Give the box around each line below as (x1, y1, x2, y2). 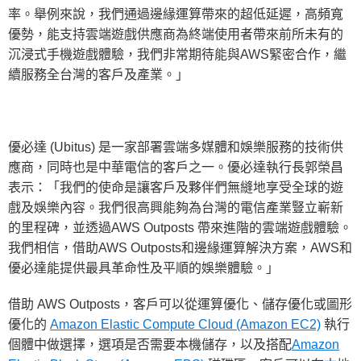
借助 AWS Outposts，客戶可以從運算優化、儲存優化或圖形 (8, 297, 352, 311)
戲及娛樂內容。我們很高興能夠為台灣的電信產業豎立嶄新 (8, 200, 343, 214)
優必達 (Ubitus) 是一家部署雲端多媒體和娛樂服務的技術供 (8, 139, 343, 154)
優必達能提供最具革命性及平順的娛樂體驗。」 (8, 260, 279, 275)
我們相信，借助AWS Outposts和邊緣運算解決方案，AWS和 (8, 240, 352, 255)
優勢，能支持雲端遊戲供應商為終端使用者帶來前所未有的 (8, 27, 343, 41)
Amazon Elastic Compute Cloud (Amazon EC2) (50, 317, 321, 331)
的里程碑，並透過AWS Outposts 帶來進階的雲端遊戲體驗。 (8, 220, 352, 234)
